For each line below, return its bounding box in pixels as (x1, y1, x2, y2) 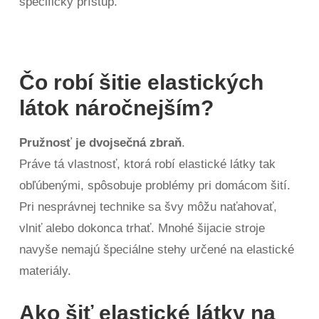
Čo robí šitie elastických (19, 70, 264, 94)
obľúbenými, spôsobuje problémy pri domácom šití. (19, 179, 291, 192)
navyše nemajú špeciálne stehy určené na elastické (19, 243, 295, 256)
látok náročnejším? (19, 96, 214, 120)
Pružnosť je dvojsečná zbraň (19, 136, 182, 150)
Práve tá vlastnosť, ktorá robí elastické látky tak (19, 157, 276, 171)
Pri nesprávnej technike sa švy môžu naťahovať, (19, 200, 278, 214)
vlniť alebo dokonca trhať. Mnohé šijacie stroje (19, 221, 266, 235)
